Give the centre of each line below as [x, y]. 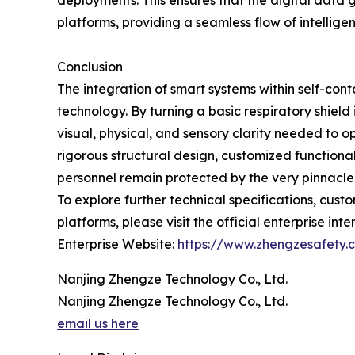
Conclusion [90, 67]
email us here [98, 323]
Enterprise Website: [117, 244]
